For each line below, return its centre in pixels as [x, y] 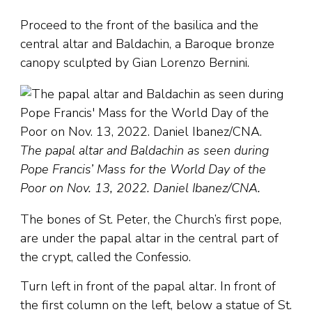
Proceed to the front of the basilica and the [139, 25]
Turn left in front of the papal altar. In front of [148, 286]
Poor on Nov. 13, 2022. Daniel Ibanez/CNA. [140, 188]
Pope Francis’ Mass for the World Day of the [143, 169]
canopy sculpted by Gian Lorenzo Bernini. [135, 63]
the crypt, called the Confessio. [106, 257]
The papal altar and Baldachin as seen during [145, 150]
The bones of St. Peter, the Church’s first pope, [151, 219]
